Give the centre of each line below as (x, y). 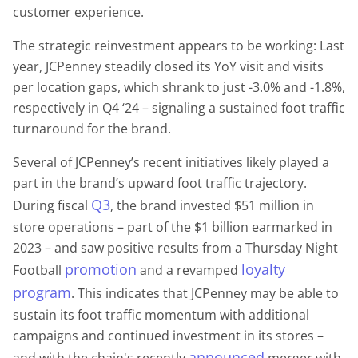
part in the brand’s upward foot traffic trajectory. (160, 183)
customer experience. (78, 12)
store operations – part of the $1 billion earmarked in (173, 227)
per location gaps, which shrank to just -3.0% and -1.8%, (179, 87)
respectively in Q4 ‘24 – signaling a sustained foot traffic (179, 107)
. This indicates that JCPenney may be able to (205, 293)
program (42, 292)
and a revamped (189, 270)
